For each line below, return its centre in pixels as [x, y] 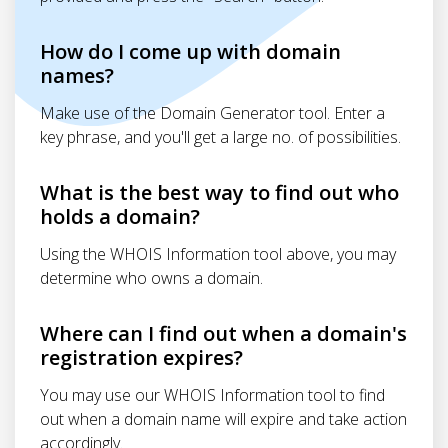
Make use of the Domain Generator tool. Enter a [212, 113]
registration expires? [141, 357]
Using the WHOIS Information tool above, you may [218, 254]
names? [77, 75]
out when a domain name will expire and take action [223, 419]
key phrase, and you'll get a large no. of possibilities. [220, 137]
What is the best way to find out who [219, 192]
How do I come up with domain [190, 51]
